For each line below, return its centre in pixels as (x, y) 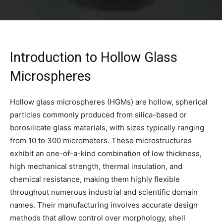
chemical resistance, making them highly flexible (95, 179)
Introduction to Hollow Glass (94, 57)
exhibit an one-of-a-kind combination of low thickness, (106, 153)
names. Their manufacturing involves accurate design (104, 205)
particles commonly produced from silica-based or (98, 114)
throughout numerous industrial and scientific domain (104, 192)
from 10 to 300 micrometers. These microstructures (101, 140)
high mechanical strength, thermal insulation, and (96, 166)
